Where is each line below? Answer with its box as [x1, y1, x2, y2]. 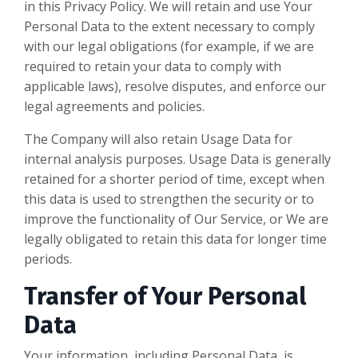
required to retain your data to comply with [24, 58, 281, 76]
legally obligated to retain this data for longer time [24, 230, 327, 249]
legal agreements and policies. [24, 97, 205, 116]
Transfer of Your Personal [24, 282, 306, 312]
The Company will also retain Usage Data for [24, 130, 292, 149]
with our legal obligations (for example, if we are [24, 38, 314, 56]
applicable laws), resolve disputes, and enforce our [24, 78, 326, 96]
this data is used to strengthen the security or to [24, 190, 314, 209]
